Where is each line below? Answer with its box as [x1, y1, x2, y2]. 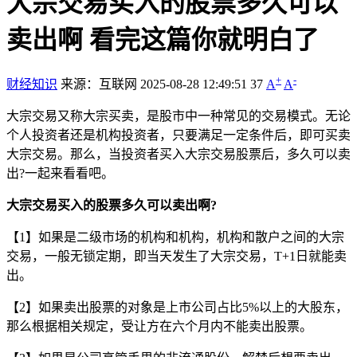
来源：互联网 [61, 76, 137, 91]
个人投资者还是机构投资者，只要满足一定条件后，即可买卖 [6, 127, 351, 142]
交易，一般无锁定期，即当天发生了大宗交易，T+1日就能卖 [6, 249, 347, 263]
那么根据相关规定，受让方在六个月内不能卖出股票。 [6, 319, 312, 333]
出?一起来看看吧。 [6, 166, 114, 180]
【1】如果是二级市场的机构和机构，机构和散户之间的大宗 [6, 229, 344, 244]
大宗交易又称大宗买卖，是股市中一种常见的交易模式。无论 [6, 108, 351, 123]
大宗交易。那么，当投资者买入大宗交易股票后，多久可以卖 [6, 147, 351, 161]
